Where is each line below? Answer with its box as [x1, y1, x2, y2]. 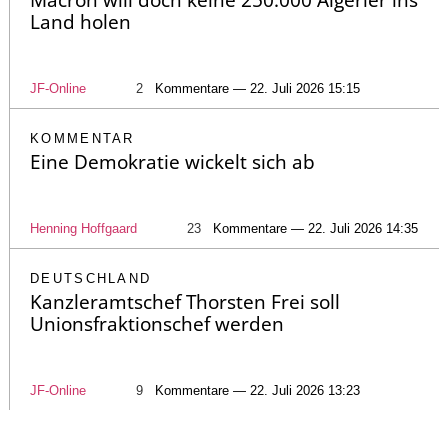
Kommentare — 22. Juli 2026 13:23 [155, 383, 360, 399]
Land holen [30, 9, 131, 36]
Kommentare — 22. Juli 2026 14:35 [213, 221, 418, 237]
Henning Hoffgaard [30, 221, 137, 237]
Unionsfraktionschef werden [30, 311, 284, 338]
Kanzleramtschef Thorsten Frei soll [30, 289, 340, 316]
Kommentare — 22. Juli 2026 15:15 [155, 81, 360, 97]
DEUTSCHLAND [30, 271, 152, 287]
